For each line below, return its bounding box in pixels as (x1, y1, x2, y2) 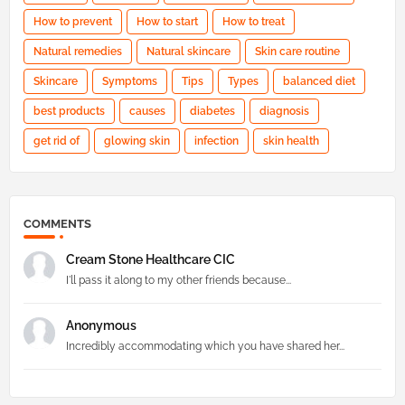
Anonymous (66, 317, 137, 333)
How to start (137, 14, 198, 28)
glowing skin (104, 134, 170, 147)
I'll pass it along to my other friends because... (66, 273, 291, 287)
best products (33, 104, 105, 118)
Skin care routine (255, 44, 340, 58)
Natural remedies (33, 44, 122, 58)
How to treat (222, 14, 285, 28)
